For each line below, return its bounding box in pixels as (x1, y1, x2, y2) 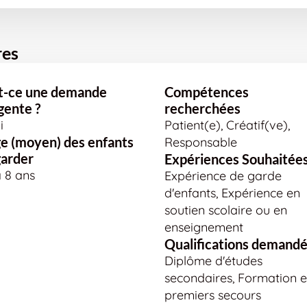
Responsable (164, 134, 237, 150)
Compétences (164, 84, 249, 100)
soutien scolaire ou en (164, 202, 287, 218)
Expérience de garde (164, 168, 282, 184)
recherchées (164, 100, 241, 116)
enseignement (164, 219, 243, 235)
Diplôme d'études (164, 253, 262, 269)
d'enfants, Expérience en (164, 185, 300, 201)
